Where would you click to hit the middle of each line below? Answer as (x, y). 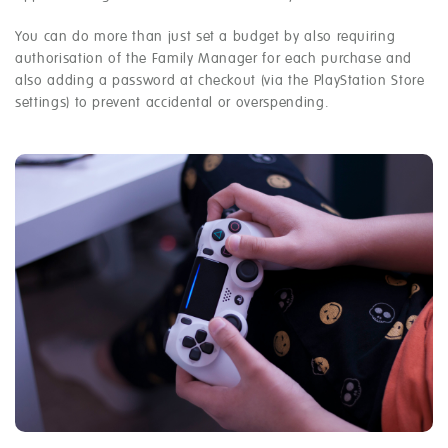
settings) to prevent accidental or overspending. (172, 102)
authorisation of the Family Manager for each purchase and (214, 58)
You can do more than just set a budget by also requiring (205, 36)
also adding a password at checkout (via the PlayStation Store (220, 80)
